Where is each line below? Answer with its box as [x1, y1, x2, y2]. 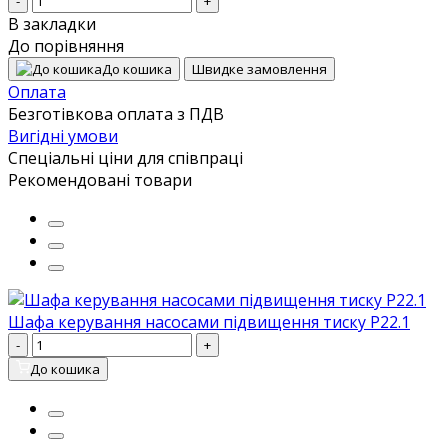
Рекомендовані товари [8, 168, 192, 191]
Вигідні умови [8, 124, 118, 147]
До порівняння [8, 34, 124, 57]
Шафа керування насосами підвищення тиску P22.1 [8, 310, 410, 333]
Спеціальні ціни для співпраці [8, 146, 243, 169]
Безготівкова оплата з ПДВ [8, 102, 224, 125]
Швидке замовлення [192, 59, 327, 78]
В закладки [8, 12, 96, 35]
